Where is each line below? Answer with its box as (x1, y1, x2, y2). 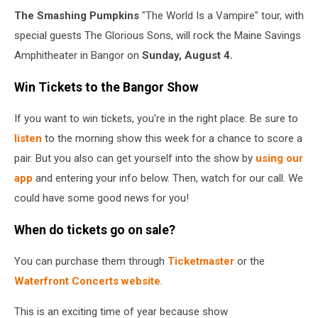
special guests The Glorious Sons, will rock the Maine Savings (14, 29, 301, 42)
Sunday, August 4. (142, 49, 233, 62)
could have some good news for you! (14, 192, 189, 205)
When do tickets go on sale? (14, 222, 175, 237)
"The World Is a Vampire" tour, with (139, 9, 304, 22)
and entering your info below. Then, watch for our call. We (35, 172, 303, 185)
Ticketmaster (168, 255, 234, 268)
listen (14, 132, 45, 146)
